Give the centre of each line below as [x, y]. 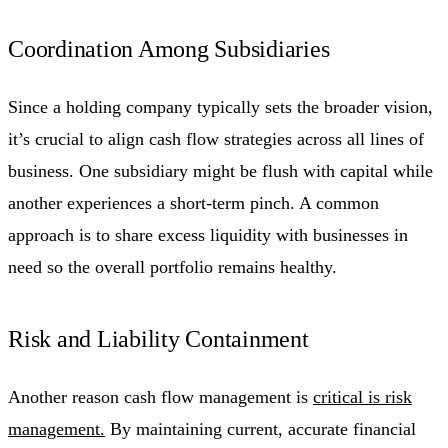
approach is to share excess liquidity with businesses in [208, 234]
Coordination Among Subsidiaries [169, 48]
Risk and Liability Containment [158, 338]
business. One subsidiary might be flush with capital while [220, 170]
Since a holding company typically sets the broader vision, [220, 106]
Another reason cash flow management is [160, 396]
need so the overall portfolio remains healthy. [172, 266]
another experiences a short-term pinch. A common [193, 202]
